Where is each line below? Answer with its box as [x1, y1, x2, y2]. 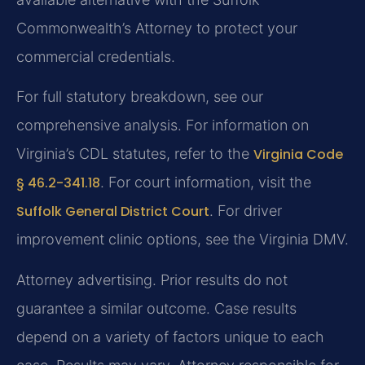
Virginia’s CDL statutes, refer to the [16, 145, 253, 163]
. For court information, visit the [100, 174, 311, 191]
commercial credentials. [16, 47, 175, 65]
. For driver [209, 202, 282, 220]
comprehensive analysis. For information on [16, 117, 309, 134]
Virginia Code [253, 145, 343, 165]
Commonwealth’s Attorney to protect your [16, 19, 297, 37]
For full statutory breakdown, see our [16, 88, 263, 106]
